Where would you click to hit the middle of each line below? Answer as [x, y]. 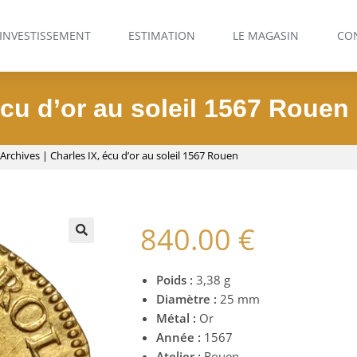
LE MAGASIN [266, 35]
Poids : [175, 280]
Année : [178, 337]
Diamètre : [186, 299]
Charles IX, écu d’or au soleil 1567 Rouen [144, 155]
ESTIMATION [162, 35]
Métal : [176, 318]
